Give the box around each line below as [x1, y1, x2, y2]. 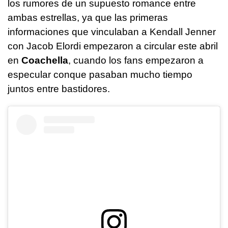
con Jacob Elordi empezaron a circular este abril [8, 40, 218, 51]
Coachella [21, 54, 68, 66]
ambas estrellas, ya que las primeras [8, 12, 168, 23]
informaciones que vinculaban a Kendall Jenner [8, 26, 216, 37]
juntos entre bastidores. [8, 83, 110, 94]
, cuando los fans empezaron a [68, 54, 204, 66]
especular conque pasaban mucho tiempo [8, 69, 192, 80]
